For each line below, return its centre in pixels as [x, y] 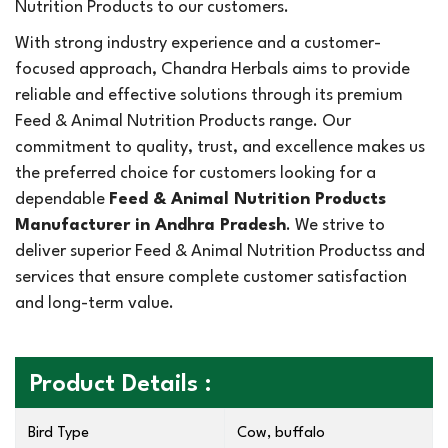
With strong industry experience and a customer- [198, 43]
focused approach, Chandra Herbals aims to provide [212, 69]
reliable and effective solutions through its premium [209, 95]
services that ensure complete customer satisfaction [211, 277]
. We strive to [335, 225]
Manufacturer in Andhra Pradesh [150, 225]
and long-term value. [94, 303]
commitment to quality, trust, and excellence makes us [220, 147]
